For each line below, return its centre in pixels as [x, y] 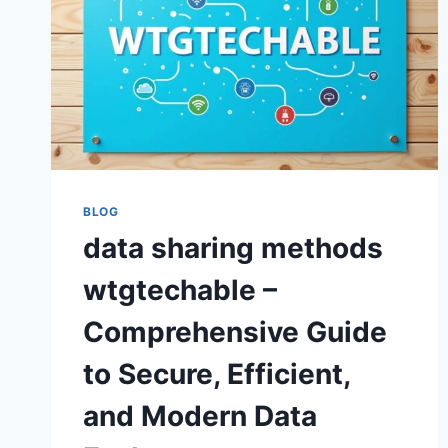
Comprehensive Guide [235, 332]
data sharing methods [233, 248]
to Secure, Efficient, [216, 374]
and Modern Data [200, 416]
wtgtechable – [180, 290]
